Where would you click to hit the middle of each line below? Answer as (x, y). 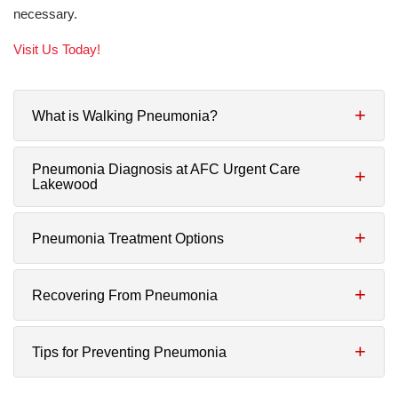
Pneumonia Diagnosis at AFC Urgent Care (166, 169)
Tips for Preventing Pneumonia (129, 352)
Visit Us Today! (57, 49)
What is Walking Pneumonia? (125, 115)
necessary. (45, 14)
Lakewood (65, 184)
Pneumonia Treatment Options (128, 238)
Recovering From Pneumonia (125, 295)
